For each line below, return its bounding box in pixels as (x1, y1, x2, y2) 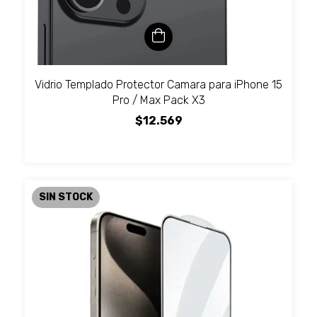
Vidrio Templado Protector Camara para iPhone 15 (35, 78, 282, 92)
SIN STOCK (39, 191, 93, 204)
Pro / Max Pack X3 (112, 93, 205, 108)
